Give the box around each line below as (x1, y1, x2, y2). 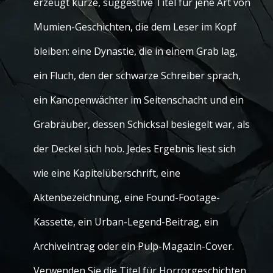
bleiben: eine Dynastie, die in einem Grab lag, (34, 44, 238, 58)
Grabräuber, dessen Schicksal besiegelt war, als (34, 118, 250, 131)
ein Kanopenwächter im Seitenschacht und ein (34, 93, 244, 107)
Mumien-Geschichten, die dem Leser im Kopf (34, 20, 236, 34)
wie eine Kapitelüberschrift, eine (34, 166, 180, 180)
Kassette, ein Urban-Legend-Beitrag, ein (34, 215, 218, 229)
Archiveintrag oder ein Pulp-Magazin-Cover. (34, 239, 234, 253)
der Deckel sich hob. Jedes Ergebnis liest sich (34, 142, 236, 155)
